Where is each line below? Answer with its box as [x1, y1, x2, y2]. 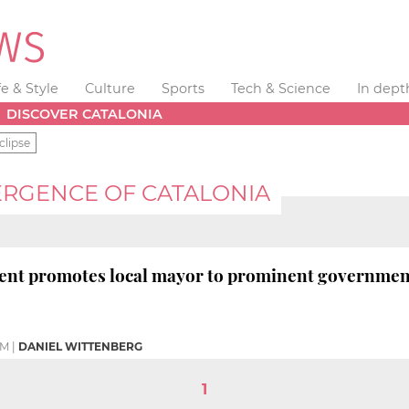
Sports [161, 80, 204, 97]
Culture [85, 80, 136, 97]
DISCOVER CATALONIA [6, 105, 163, 122]
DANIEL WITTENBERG [18, 339, 142, 353]
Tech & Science [230, 80, 330, 97]
